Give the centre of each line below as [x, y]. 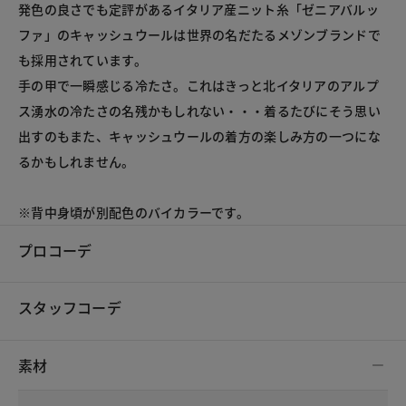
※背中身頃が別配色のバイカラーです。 [134, 213]
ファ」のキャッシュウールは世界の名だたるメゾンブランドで [199, 35]
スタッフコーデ [70, 308]
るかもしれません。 [77, 162]
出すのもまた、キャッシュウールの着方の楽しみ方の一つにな [199, 136]
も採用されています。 [82, 60]
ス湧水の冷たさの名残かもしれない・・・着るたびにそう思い [199, 111]
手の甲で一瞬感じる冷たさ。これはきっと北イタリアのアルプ [198, 86]
